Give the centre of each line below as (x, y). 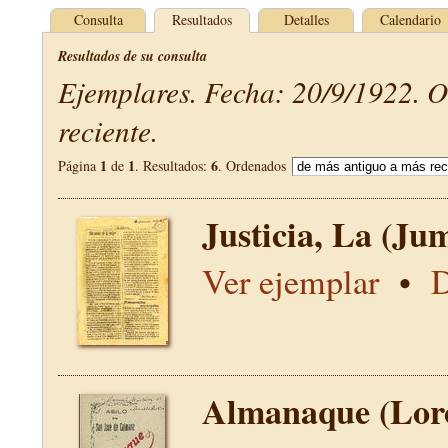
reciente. (108, 130)
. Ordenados (254, 165)
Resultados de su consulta (132, 56)
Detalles (306, 19)
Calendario (410, 19)
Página (79, 165)
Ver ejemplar (290, 281)
